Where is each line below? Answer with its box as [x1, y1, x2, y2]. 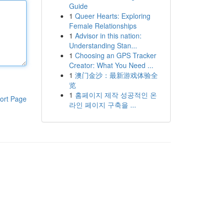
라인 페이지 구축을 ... [69, 100, 136, 110]
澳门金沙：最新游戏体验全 [74, 70, 158, 80]
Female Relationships [69, 21, 137, 31]
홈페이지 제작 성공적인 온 [74, 90, 157, 100]
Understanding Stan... [69, 40, 137, 50]
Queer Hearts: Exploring [74, 11, 150, 21]
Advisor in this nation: [74, 31, 142, 40]
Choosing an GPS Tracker [74, 50, 156, 60]
